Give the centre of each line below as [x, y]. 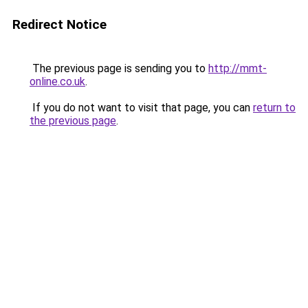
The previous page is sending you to [119, 68]
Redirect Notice [59, 24]
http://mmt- [238, 68]
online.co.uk [57, 81]
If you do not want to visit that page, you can [141, 108]
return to [274, 108]
